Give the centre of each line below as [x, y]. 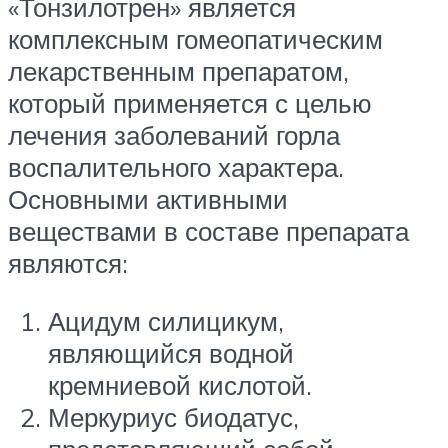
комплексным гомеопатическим [195, 39]
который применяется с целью [190, 103]
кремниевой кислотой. [180, 385]
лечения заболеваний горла [174, 135]
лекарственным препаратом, [178, 71]
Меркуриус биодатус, [173, 417]
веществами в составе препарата [208, 231]
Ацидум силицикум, [166, 321]
